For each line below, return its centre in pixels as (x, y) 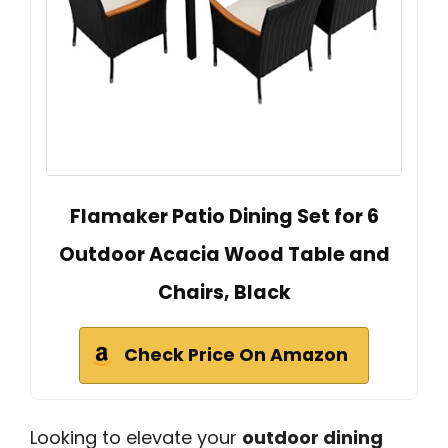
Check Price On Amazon (236, 355)
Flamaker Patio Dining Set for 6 (224, 217)
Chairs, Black (224, 293)
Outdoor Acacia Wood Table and (224, 255)
